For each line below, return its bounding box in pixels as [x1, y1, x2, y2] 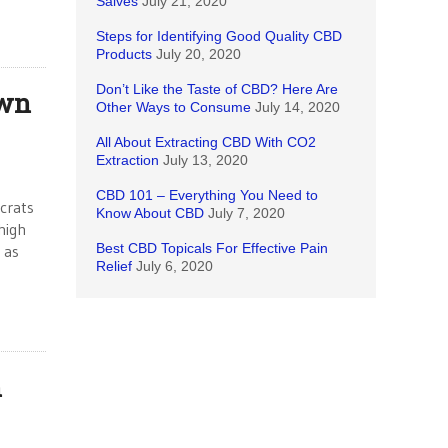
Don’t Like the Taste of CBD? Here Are [96, 81, 338, 97]
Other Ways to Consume [96, 99, 251, 115]
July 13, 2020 [163, 152, 248, 168]
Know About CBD [96, 205, 204, 221]
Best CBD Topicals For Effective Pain [96, 240, 328, 256]
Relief [96, 258, 132, 274]
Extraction [96, 152, 159, 168]
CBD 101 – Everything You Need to [96, 187, 318, 203]
